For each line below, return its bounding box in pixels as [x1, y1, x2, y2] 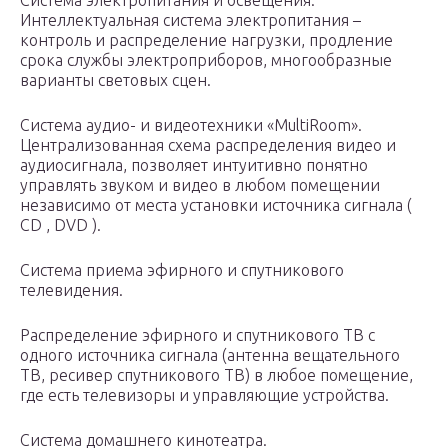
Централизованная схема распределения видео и [20, 136, 396, 155]
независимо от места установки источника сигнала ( [20, 196, 412, 215]
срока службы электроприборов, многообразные [20, 51, 392, 70]
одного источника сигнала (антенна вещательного [20, 346, 400, 365]
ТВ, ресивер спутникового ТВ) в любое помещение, [20, 366, 413, 385]
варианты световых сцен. [20, 71, 211, 90]
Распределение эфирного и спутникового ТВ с [20, 326, 375, 345]
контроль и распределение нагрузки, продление [20, 31, 393, 50]
